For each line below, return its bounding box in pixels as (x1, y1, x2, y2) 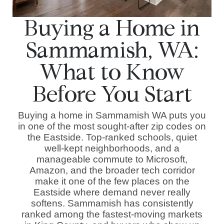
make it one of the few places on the (34, 176, 189, 187)
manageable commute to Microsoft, (36, 154, 187, 165)
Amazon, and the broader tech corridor (29, 165, 195, 176)
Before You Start (32, 80, 192, 108)
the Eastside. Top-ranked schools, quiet (27, 132, 197, 143)
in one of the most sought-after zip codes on (18, 121, 206, 132)
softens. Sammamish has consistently (30, 198, 193, 209)
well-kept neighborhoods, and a (44, 143, 179, 154)
